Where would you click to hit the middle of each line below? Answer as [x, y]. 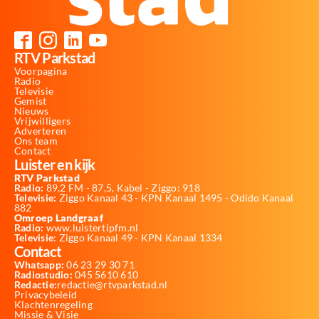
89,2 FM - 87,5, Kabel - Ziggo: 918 [122, 187]
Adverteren [41, 130]
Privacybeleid [46, 294]
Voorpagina [41, 70]
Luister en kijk [55, 164]
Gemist [31, 100]
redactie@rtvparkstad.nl [113, 284]
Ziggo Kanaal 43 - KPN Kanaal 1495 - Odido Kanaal [175, 197]
